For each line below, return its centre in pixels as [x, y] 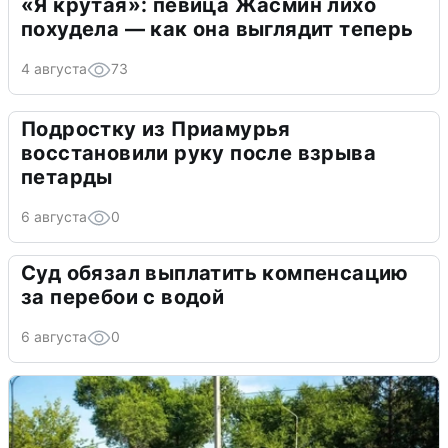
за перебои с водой [123, 296]
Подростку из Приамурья [156, 128]
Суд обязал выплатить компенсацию [215, 272]
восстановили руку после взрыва [198, 152]
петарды [67, 176]
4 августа [54, 68]
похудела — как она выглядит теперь [217, 28]
